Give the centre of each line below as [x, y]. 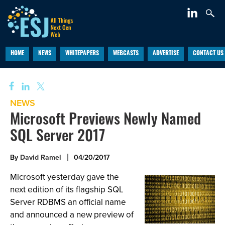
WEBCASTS [126, 54]
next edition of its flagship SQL [67, 190]
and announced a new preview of [72, 215]
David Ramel [41, 157]
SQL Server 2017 [58, 137]
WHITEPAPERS [82, 54]
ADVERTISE [165, 54]
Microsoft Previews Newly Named [105, 121]
